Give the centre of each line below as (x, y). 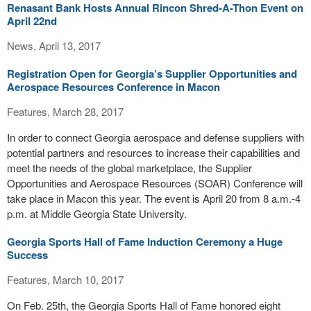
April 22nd (32, 21)
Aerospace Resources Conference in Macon (114, 87)
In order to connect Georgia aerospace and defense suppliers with (155, 137)
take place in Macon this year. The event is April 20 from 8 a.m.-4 (154, 198)
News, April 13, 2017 (54, 45)
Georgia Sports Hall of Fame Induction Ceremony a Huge (145, 242)
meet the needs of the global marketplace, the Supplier (129, 168)
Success (27, 255)
